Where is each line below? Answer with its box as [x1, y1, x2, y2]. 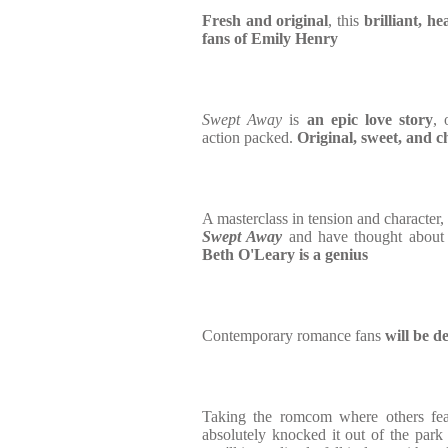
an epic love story [306, 111, 434, 128]
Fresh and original [202, 12, 329, 29]
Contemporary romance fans [202, 327, 385, 344]
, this [328, 12, 364, 29]
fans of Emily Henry [202, 30, 338, 47]
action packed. [202, 129, 297, 146]
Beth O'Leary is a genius [202, 246, 368, 263]
